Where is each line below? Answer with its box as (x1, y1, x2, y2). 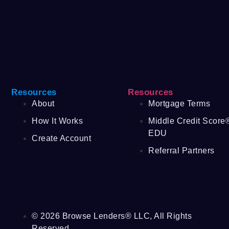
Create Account (32, 133, 91, 143)
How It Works (32, 116, 83, 125)
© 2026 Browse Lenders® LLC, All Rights (32, 211, 192, 220)
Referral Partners (148, 146, 215, 155)
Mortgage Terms (148, 99, 211, 108)
